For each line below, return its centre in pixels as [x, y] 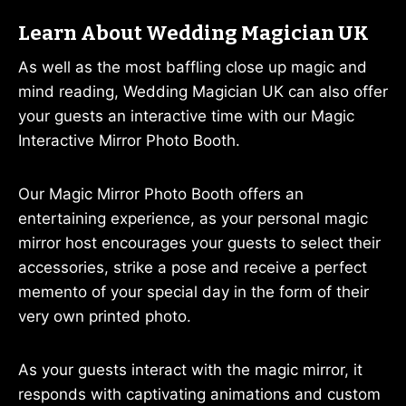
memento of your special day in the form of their [193, 292]
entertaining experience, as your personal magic [193, 218]
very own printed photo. [105, 316]
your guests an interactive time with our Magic [186, 116]
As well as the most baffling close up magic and [193, 67]
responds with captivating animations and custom [199, 394]
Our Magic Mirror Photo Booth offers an [161, 194]
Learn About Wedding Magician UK [193, 33]
